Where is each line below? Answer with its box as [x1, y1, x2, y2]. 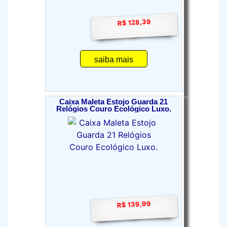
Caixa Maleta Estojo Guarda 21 [59, 98, 168, 106]
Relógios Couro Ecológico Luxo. [56, 105, 171, 113]
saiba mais [94, 55, 133, 64]
